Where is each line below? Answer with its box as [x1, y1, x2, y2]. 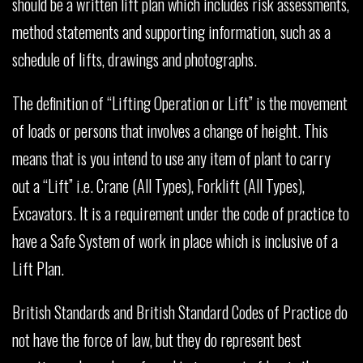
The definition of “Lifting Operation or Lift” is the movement [12, 90, 348, 115]
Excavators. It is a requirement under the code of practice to [12, 200, 349, 225]
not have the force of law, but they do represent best [12, 327, 301, 352]
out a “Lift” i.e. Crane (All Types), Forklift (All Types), [12, 173, 305, 198]
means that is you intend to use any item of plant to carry [12, 145, 331, 170]
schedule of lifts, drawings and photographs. [12, 46, 257, 71]
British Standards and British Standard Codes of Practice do [12, 299, 348, 324]
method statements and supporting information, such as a [12, 19, 331, 44]
